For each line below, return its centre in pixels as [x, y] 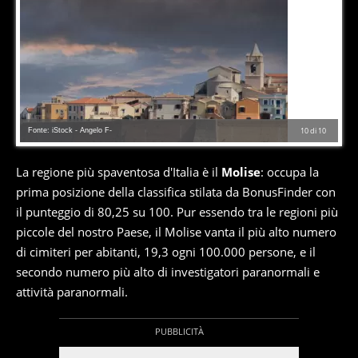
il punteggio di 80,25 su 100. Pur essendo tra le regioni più [177, 212]
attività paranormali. [72, 292]
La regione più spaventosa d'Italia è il [119, 172]
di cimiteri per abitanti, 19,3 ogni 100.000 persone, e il [166, 252]
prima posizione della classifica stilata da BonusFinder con [176, 192]
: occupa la [290, 172]
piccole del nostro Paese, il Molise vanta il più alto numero [176, 232]
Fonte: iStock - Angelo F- [70, 131]
